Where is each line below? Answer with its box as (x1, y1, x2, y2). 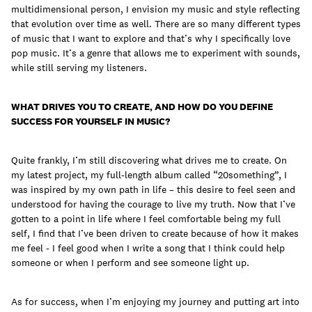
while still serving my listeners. (11, 61, 147, 75)
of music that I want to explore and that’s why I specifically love (11, 32, 290, 45)
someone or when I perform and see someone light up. (11, 256, 249, 270)
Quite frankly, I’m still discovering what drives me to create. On (11, 154, 287, 167)
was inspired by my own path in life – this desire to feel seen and (11, 183, 295, 196)
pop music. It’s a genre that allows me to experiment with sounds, (11, 47, 300, 60)
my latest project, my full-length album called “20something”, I (11, 169, 287, 182)
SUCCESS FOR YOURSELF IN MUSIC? (11, 115, 170, 128)
